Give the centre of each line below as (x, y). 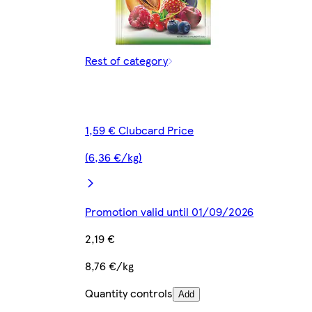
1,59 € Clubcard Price (140, 130)
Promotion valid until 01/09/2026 (170, 211)
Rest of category (127, 60)
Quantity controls (129, 292)
